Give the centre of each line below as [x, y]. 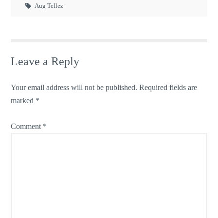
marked [23, 101]
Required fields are [168, 88]
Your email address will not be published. [74, 88]
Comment [27, 127]
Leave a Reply [45, 62]
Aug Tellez [49, 6]
